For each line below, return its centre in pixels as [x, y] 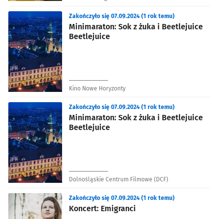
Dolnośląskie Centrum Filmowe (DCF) [119, 179]
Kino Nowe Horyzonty [97, 88]
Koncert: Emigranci [102, 208]
